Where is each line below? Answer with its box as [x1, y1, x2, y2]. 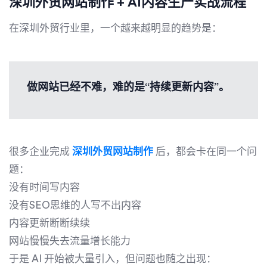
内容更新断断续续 [9, 218, 90, 228]
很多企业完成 [9, 146, 72, 157]
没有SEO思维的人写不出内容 [9, 200, 141, 210]
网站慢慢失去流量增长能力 [9, 235, 131, 246]
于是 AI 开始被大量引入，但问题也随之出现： [9, 253, 216, 264]
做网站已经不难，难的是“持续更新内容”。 [27, 81, 229, 92]
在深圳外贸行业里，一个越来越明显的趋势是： [9, 23, 222, 33]
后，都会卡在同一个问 [153, 146, 257, 157]
